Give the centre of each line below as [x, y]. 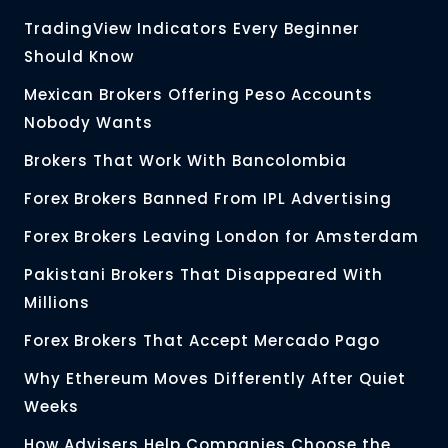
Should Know [79, 57]
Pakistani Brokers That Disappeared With [203, 275]
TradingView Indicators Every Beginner [192, 29]
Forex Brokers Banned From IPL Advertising [208, 199]
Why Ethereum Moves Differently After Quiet [215, 379]
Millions [57, 303]
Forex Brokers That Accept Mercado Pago [202, 341]
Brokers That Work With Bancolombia [185, 161]
